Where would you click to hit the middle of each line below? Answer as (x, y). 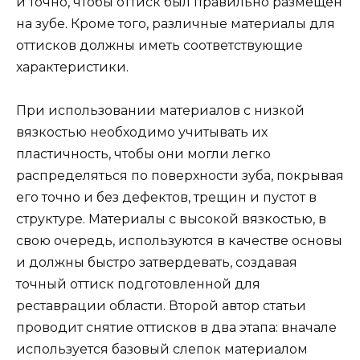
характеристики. (72, 67)
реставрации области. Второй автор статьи (161, 306)
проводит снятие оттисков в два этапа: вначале (176, 328)
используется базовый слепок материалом (162, 350)
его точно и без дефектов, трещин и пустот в (166, 198)
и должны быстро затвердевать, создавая (157, 263)
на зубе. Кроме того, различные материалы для (176, 24)
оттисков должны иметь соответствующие (160, 45)
